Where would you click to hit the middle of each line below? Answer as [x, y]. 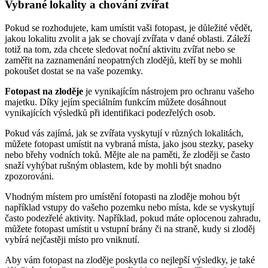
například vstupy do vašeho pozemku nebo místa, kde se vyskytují [130, 207]
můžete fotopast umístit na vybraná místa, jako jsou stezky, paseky [129, 144]
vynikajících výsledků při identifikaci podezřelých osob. [110, 112]
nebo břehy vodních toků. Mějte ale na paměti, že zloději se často [127, 154]
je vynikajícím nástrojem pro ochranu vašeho [169, 91]
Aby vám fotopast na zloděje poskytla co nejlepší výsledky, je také [130, 260]
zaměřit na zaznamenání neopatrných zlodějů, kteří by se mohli [123, 60]
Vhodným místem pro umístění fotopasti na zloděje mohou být [122, 196]
